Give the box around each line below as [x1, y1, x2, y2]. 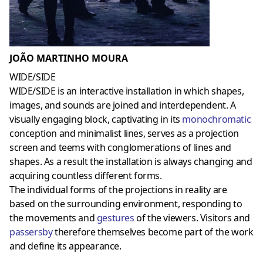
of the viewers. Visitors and [134, 211, 251, 224]
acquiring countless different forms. [9, 168, 162, 182]
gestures [96, 211, 134, 224]
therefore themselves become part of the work [52, 225, 254, 238]
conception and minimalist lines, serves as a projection [9, 126, 240, 140]
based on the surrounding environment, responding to [9, 197, 242, 210]
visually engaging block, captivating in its [9, 112, 183, 126]
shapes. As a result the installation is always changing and [9, 154, 252, 168]
